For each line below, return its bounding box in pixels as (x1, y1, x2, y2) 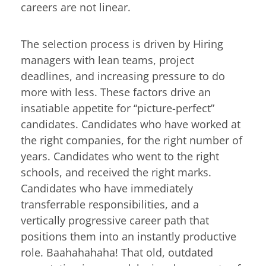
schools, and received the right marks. (21, 164, 211, 179)
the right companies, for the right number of (21, 132, 242, 147)
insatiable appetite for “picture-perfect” (21, 100, 214, 115)
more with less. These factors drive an (21, 84, 211, 99)
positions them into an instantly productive (21, 229, 236, 243)
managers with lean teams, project (21, 52, 194, 67)
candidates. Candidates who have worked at (21, 116, 240, 131)
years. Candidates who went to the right (21, 148, 219, 163)
